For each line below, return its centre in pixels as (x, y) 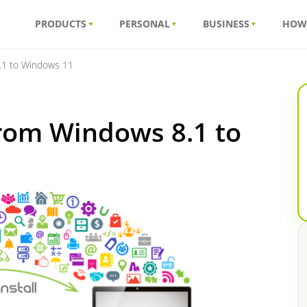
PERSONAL (145, 23)
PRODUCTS (61, 23)
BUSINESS (226, 23)
